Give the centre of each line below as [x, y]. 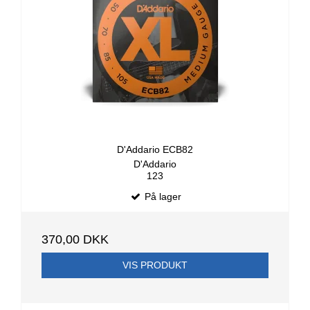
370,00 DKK [75, 239]
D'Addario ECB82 [155, 150]
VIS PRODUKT [155, 265]
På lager [161, 196]
